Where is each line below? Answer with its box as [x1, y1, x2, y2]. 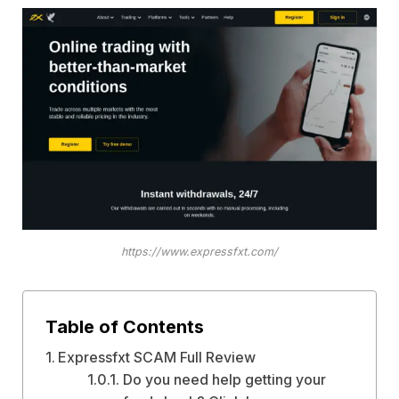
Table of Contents [45, 315, 204, 338]
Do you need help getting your [122, 371, 326, 388]
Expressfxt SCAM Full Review [57, 349, 256, 366]
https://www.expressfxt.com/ [121, 245, 278, 259]
